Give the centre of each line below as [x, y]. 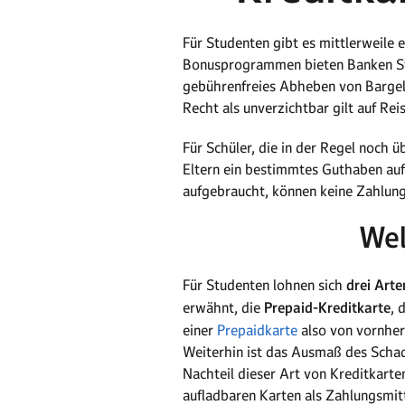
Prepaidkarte [255, 330]
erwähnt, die [221, 307]
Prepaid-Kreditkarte [325, 308]
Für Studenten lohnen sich [264, 285]
